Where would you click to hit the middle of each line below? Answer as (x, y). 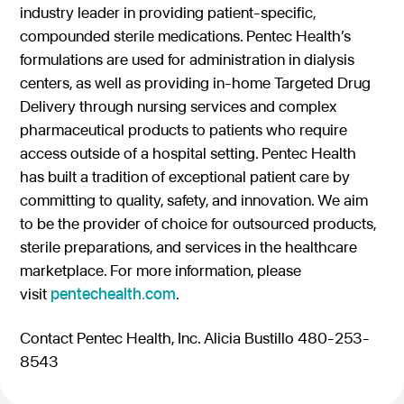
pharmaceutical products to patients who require (184, 130)
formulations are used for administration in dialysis (188, 60)
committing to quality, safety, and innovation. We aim (194, 200)
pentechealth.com (114, 294)
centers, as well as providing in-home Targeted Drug (196, 83)
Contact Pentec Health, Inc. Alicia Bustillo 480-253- (195, 337)
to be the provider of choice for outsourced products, (198, 224)
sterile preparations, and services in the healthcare (189, 247)
